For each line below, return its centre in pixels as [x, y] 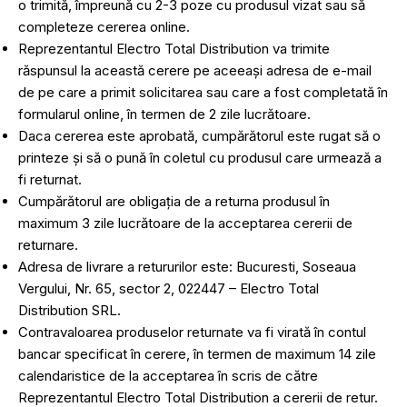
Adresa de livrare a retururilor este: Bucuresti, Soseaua [187, 267]
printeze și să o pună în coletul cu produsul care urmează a [200, 158]
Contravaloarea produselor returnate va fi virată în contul [192, 332]
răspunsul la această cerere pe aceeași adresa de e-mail [195, 70]
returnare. [48, 245]
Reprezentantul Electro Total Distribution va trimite [174, 49]
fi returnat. [50, 179]
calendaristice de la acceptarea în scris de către [168, 376]
